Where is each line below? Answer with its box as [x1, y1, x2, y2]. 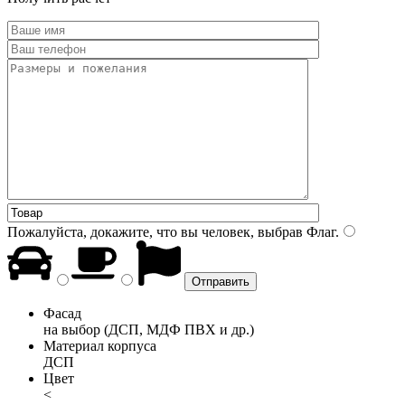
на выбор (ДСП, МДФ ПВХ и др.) [43, 321, 254, 337]
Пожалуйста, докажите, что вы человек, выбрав [7, 223, 303, 240]
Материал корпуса [43, 337, 156, 353]
